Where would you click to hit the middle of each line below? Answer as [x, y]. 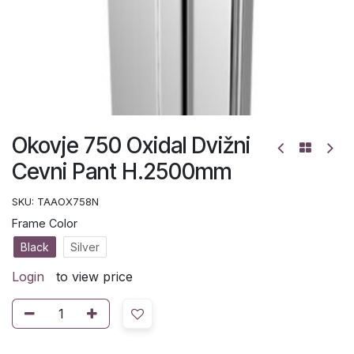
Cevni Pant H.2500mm [122, 171]
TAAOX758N [68, 201]
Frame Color [45, 224]
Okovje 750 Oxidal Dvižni [131, 145]
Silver [85, 247]
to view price [94, 276]
